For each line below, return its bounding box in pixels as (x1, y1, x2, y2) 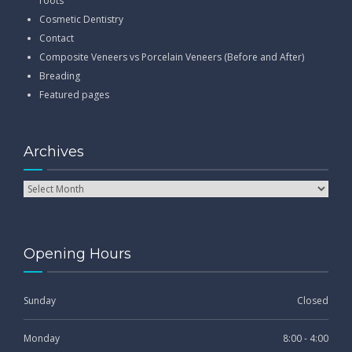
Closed (297, 293, 328, 307)
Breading (39, 68, 80, 82)
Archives (24, 142, 84, 160)
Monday (24, 331, 60, 345)
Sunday (24, 293, 56, 307)
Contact (39, 31, 74, 45)
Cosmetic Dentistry (39, 12, 123, 26)
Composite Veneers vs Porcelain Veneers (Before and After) (39, 49, 304, 64)
